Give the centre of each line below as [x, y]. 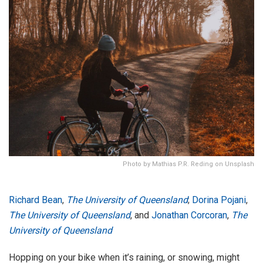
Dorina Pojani [219, 200]
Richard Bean [36, 200]
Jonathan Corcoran [189, 215]
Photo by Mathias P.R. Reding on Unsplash [188, 164]
